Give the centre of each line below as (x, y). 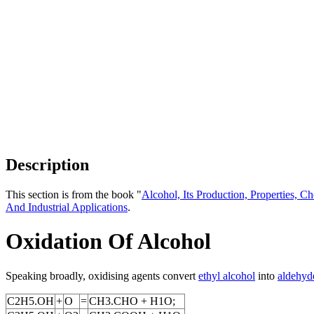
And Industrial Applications (67, 207)
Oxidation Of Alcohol (108, 241)
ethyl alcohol (227, 275)
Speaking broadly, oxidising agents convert (102, 275)
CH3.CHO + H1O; (132, 301)
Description (47, 164)
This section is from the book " (74, 194)
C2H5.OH (30, 301)
